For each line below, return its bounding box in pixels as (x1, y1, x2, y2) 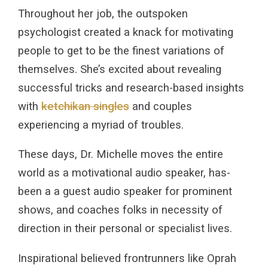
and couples (129, 99, 192, 113)
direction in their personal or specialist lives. (18, 222, 232, 236)
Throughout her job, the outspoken (18, 7, 188, 20)
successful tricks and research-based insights (18, 81, 244, 95)
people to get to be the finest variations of (18, 44, 224, 57)
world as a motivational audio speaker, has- (18, 166, 230, 180)
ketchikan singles (41, 99, 129, 113)
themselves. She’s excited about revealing (18, 62, 221, 76)
